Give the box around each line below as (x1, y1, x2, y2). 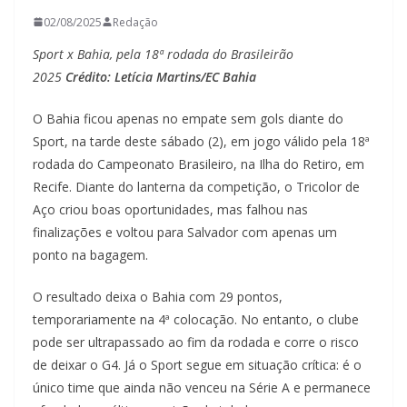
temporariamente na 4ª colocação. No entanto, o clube (33, 310, 359, 328)
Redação (113, 14, 158, 30)
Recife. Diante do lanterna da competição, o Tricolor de (33, 177, 360, 195)
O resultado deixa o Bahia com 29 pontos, (33, 287, 283, 305)
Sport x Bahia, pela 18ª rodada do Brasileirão (33, 45, 293, 63)
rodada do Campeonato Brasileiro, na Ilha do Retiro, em (33, 154, 364, 173)
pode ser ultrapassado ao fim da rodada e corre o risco (33, 333, 359, 351)
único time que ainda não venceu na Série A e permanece (33, 378, 371, 396)
